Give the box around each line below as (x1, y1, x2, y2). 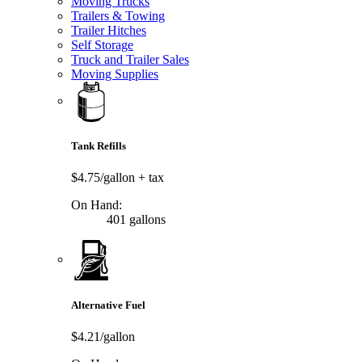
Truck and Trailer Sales (71, 53, 189, 67)
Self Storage (71, 38, 133, 53)
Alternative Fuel (71, 298, 145, 311)
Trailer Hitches (71, 23, 146, 38)
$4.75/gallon (71, 170, 138, 185)
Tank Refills (71, 140, 126, 153)
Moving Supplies (71, 67, 158, 82)
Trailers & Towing (71, 9, 165, 23)
